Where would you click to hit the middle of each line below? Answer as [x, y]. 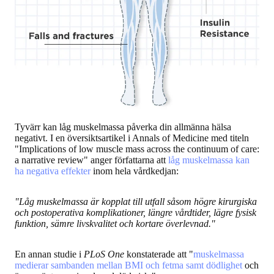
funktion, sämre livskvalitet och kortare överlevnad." [115, 223]
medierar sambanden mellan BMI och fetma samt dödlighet [128, 265]
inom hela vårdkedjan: [135, 171]
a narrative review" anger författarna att [91, 160]
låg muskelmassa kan [209, 160]
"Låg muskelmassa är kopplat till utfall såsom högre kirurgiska [136, 201]
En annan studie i [49, 254]
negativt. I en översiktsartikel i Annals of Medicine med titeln [132, 138]
